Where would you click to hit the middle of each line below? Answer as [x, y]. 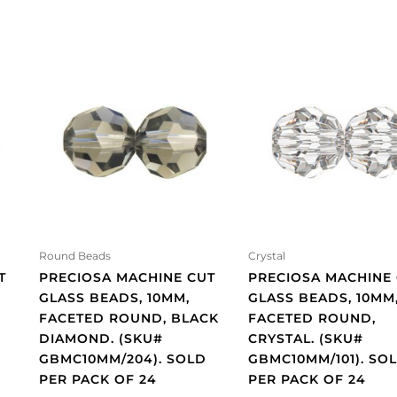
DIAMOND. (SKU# [101, 338]
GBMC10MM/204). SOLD [123, 358]
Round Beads [75, 255]
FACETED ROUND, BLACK [129, 318]
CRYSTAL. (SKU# [306, 338]
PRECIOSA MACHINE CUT [127, 277]
